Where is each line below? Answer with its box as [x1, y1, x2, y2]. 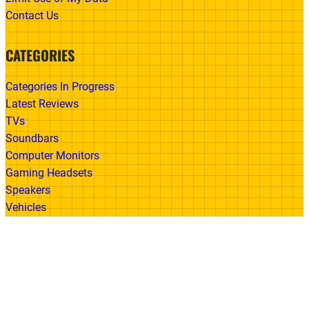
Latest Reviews [6, 97, 79, 111]
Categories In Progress [6, 80, 114, 94]
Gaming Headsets [6, 166, 92, 180]
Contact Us [6, 8, 59, 22]
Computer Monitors [6, 149, 99, 163]
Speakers [6, 183, 50, 197]
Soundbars [6, 132, 59, 146]
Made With [6, 278, 65, 293]
